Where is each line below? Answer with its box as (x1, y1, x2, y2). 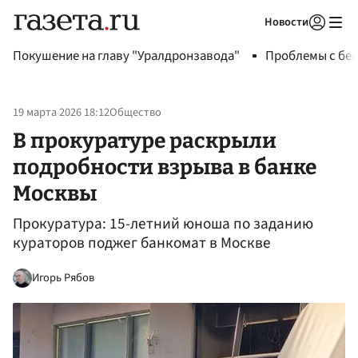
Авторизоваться (214, 35, 289, 50)
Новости (265, 14, 308, 30)
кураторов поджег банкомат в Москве (13, 232, 271, 255)
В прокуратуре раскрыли (13, 127, 276, 153)
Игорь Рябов (32, 268, 94, 286)
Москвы (13, 180, 97, 206)
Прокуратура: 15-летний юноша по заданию (13, 213, 313, 236)
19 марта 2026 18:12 (13, 104, 109, 121)
